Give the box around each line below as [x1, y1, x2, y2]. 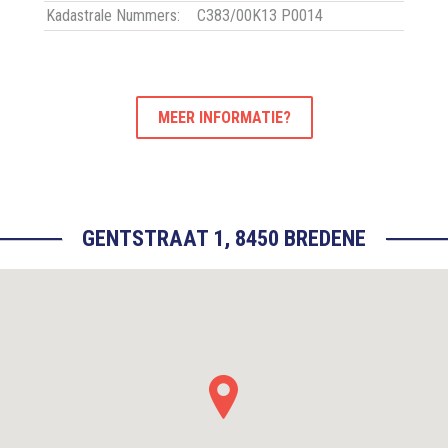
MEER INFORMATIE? [157, 108, 291, 128]
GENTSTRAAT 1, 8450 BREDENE [82, 225, 366, 252]
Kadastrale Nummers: [46, 6, 180, 26]
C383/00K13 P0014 [197, 6, 323, 26]
